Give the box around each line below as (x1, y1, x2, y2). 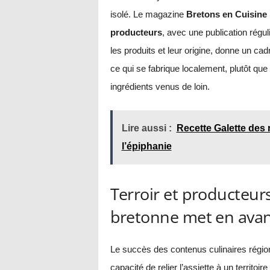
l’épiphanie (121, 140, 172, 151)
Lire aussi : (121, 122, 172, 133)
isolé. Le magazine (110, 8, 186, 19)
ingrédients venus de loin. (110, 81, 210, 92)
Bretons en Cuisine (186, 8, 267, 19)
